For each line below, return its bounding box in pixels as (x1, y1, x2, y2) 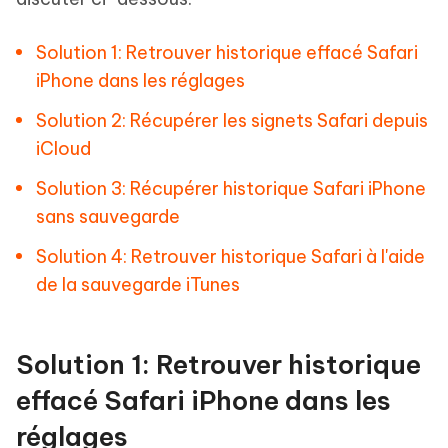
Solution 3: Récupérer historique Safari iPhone (36, 177, 426, 200)
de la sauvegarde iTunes (36, 273, 240, 296)
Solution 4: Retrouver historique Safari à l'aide (36, 245, 425, 268)
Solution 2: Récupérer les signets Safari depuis (36, 109, 428, 132)
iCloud (36, 137, 91, 160)
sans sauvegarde (36, 205, 180, 228)
